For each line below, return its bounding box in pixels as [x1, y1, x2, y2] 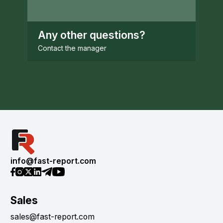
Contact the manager [38, 44, 107, 53]
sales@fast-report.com [10, 212, 95, 222]
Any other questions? [38, 29, 145, 42]
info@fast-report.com [10, 156, 96, 166]
